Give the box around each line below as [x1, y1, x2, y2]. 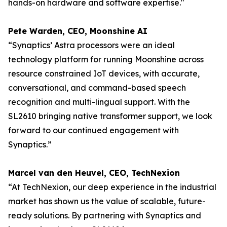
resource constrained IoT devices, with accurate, [8, 68, 200, 79]
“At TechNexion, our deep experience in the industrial [8, 182, 216, 192]
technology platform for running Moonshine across [8, 54, 204, 64]
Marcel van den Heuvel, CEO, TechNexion [8, 168, 180, 178]
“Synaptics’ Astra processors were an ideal [8, 40, 175, 50]
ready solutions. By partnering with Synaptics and [8, 210, 201, 220]
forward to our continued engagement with [8, 125, 179, 135]
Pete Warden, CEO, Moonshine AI [8, 26, 147, 36]
